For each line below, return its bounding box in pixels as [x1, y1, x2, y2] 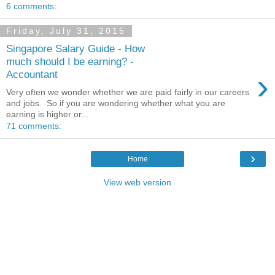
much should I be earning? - [6, 55, 134, 68]
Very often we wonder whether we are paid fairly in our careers [6, 87, 249, 97]
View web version [104, 177, 171, 187]
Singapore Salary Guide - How [6, 42, 145, 55]
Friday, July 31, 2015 [6, 26, 126, 36]
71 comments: [6, 121, 61, 131]
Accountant [6, 68, 58, 81]
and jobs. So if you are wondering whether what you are [6, 98, 225, 108]
